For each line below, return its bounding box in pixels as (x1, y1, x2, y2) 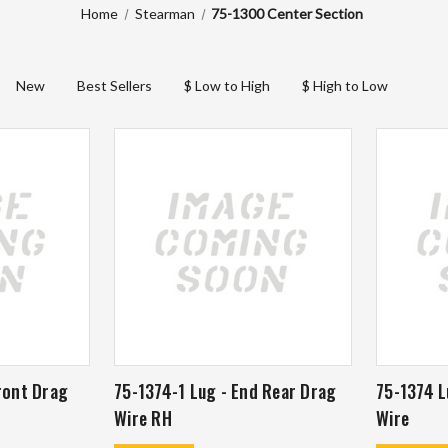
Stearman (134, 4, 195, 22)
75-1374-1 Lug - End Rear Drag (114, 378, 337, 405)
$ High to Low (302, 76, 388, 94)
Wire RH (114, 405, 172, 432)
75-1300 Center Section (210, 4, 363, 22)
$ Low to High (184, 76, 270, 94)
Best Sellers (77, 76, 152, 94)
